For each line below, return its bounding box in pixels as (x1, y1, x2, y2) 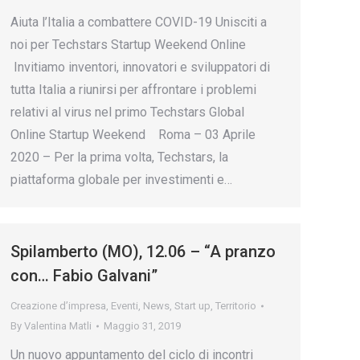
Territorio (215, 300, 256, 312)
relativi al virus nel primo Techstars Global (10, 104, 244, 121)
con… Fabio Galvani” (10, 266, 157, 285)
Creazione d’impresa (10, 300, 106, 312)
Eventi (111, 300, 138, 312)
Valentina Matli (24, 320, 92, 332)
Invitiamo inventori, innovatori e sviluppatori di (10, 59, 270, 76)
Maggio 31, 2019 (104, 320, 181, 332)
